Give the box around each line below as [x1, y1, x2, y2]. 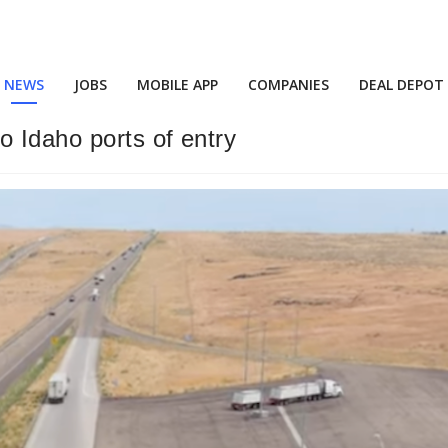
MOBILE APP [137, 75, 218, 94]
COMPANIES [248, 75, 329, 94]
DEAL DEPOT [359, 75, 444, 94]
